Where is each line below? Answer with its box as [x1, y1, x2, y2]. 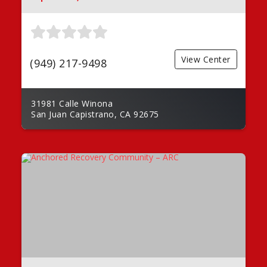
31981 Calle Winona [31, 97, 113, 109]
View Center [181, 53, 231, 65]
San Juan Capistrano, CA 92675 [31, 108, 159, 120]
